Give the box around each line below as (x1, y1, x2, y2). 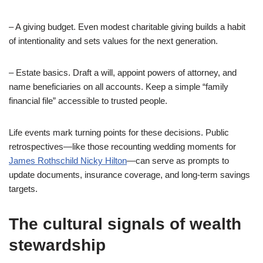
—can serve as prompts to (127, 156, 229, 166)
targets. (9, 184, 38, 194)
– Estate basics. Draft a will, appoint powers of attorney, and (9, 68, 237, 77)
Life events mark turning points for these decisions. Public (9, 127, 229, 137)
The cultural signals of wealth (9, 215, 241, 233)
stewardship (9, 236, 106, 254)
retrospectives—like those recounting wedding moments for (9, 141, 236, 151)
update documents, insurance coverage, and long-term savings (9, 170, 250, 180)
